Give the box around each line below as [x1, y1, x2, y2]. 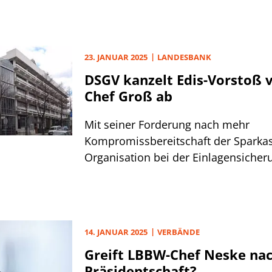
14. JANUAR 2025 [84, 226, 148, 237]
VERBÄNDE [157, 226, 200, 237]
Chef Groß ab [84, 87, 172, 105]
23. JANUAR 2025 [84, 52, 148, 63]
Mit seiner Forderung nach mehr [84, 117, 250, 132]
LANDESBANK [157, 52, 211, 63]
